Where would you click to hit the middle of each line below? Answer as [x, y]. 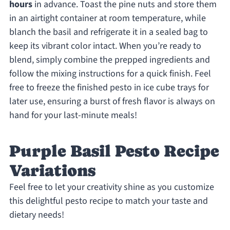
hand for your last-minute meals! [73, 116]
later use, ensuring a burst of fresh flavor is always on [112, 102]
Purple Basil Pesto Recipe [114, 151]
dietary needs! [36, 215]
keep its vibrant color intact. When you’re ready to [105, 46]
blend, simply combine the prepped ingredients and [109, 60]
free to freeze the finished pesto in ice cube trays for [109, 88]
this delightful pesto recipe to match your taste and [108, 201]
